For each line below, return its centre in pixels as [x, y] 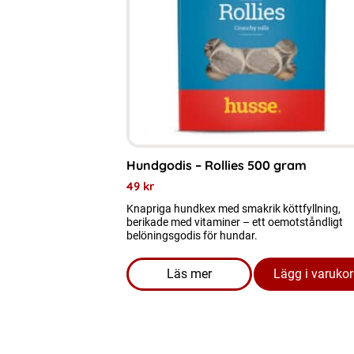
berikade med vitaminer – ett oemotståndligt [235, 222]
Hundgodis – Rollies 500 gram [217, 165]
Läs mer [189, 274]
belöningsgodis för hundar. [192, 235]
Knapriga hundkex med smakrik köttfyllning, [233, 209]
